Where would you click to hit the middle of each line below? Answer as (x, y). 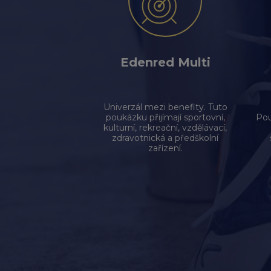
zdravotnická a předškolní (165, 138)
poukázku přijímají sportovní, (165, 117)
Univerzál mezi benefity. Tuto (165, 107)
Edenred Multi (165, 62)
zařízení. (165, 148)
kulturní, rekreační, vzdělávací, (165, 128)
